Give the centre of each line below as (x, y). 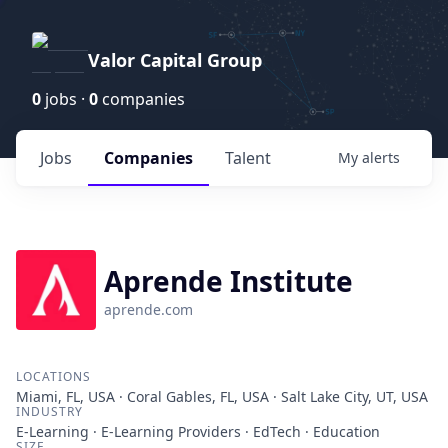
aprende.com (148, 309)
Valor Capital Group (175, 60)
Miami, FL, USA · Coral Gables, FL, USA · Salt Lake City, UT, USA (222, 396)
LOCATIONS (53, 376)
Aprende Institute (228, 281)
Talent (248, 158)
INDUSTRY (49, 411)
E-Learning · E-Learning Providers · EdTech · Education (198, 431)
